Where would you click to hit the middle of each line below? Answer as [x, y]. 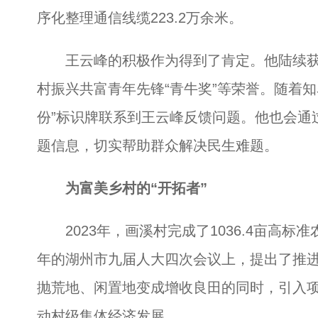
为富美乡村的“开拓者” [122, 188]
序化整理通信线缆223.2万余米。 [140, 17]
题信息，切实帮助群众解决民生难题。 [158, 145]
